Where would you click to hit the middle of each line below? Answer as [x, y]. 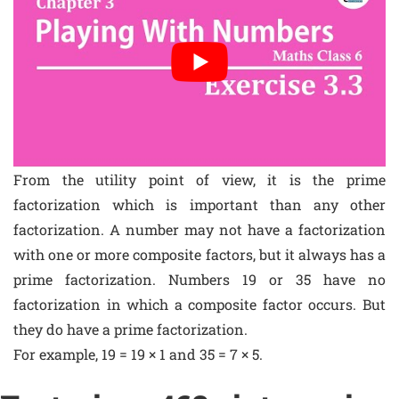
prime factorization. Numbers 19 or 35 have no [199, 279]
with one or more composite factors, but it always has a [199, 254]
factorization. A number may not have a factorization [199, 229]
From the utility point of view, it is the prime [199, 179]
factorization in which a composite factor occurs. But [199, 304]
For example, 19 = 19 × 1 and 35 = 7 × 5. [138, 354]
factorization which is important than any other [199, 204]
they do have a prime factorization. [130, 329]
